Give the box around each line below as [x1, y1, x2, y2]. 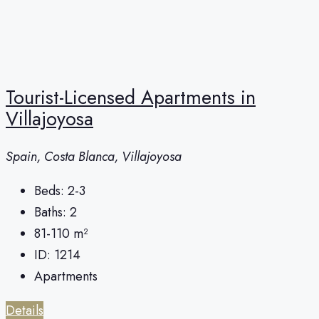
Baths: [34, 202, 66, 221]
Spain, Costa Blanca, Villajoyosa [6, 147, 182, 166]
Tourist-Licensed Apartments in [6, 83, 256, 112]
